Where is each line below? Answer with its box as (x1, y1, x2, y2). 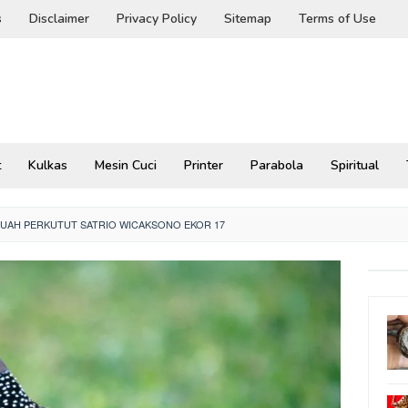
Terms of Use (299, 10, 376, 27)
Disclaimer (29, 10, 89, 27)
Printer (184, 157, 223, 174)
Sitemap (224, 10, 271, 27)
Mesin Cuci (95, 157, 157, 174)
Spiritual (331, 157, 379, 174)
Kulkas (28, 157, 67, 174)
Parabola (250, 157, 303, 174)
